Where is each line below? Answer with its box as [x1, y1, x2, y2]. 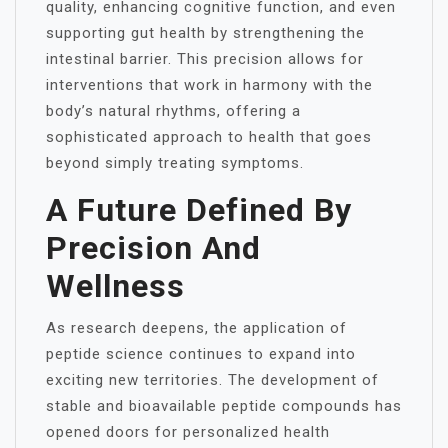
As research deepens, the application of [46, 319, 347, 337]
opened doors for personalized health [46, 423, 330, 441]
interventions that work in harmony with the [46, 76, 373, 94]
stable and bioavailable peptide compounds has [46, 397, 402, 415]
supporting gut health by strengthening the [46, 24, 365, 42]
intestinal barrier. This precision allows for [46, 50, 364, 68]
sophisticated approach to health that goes [46, 128, 372, 146]
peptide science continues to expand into [46, 345, 356, 363]
